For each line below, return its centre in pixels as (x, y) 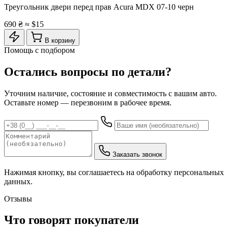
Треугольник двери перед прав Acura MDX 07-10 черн (99, 7)
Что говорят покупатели (72, 220)
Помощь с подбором (39, 50)
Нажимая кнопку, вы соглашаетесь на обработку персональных (114, 172)
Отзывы (18, 198)
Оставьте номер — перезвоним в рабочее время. (88, 102)
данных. (18, 181)
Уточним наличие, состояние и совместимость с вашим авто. (110, 93)
